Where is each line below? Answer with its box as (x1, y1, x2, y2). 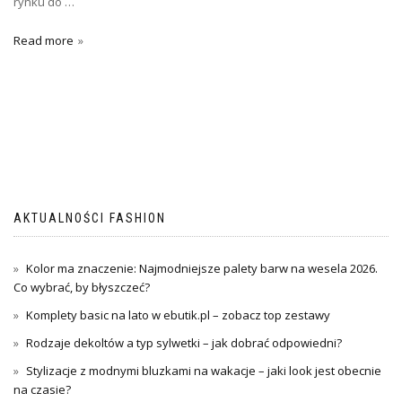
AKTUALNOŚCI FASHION (13, 211, 166, 226)
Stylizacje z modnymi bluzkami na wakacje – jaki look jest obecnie (26, 363, 381, 380)
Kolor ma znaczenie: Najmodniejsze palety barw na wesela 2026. (26, 260, 378, 277)
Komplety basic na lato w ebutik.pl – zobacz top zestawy (26, 307, 330, 324)
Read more (13, 32, 74, 49)
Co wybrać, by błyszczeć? (13, 279, 150, 296)
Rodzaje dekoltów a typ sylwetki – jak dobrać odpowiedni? (26, 335, 342, 352)
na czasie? (13, 381, 71, 398)
